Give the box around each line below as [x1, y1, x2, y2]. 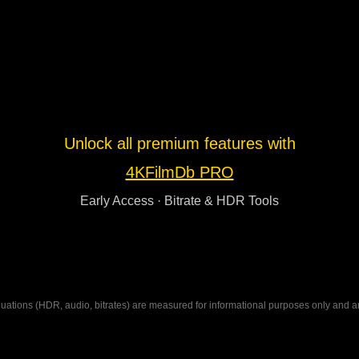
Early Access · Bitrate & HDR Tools [80, 194, 279, 208]
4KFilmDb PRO [125, 163, 234, 181]
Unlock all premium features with [63, 135, 296, 152]
